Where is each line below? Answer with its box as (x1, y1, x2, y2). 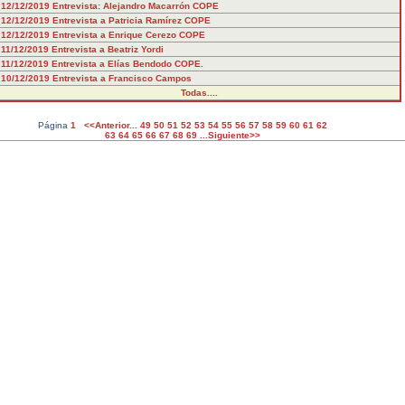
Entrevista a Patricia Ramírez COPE (52, 15, 211, 25)
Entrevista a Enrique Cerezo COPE (52, 30, 205, 40)
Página (37, 120, 71, 130)
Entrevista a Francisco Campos (52, 73, 192, 83)
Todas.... (180, 88, 218, 98)
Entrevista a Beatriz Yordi (51, 44, 164, 54)
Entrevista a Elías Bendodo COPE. (51, 59, 203, 69)
